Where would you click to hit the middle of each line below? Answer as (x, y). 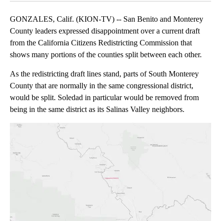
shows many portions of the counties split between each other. (106, 54)
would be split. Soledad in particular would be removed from (104, 97)
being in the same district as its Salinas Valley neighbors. (97, 109)
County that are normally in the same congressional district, (102, 85)
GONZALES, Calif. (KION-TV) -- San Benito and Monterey (107, 19)
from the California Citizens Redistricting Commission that (101, 42)
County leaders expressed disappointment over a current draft (105, 31)
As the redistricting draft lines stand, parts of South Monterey (104, 74)
